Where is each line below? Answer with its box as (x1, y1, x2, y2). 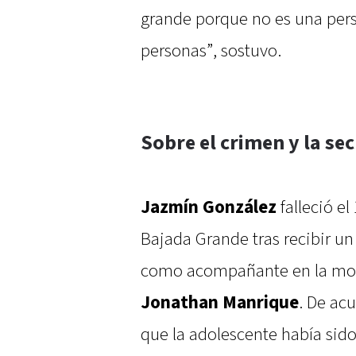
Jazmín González (141, 195, 277, 219)
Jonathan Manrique (141, 290, 299, 315)
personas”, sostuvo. (141, 38, 281, 63)
